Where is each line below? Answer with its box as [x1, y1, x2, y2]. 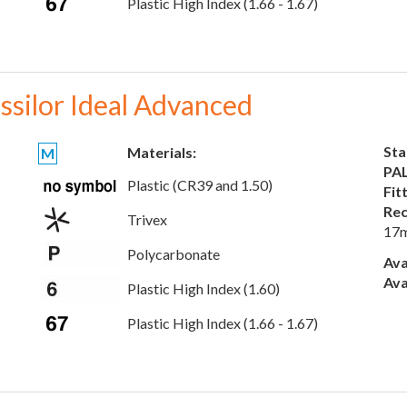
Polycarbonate [127, 245, 220, 263]
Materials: [127, 144, 196, 161]
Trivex [127, 211, 167, 228]
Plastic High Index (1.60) [127, 280, 280, 297]
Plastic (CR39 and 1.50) [127, 176, 273, 194]
